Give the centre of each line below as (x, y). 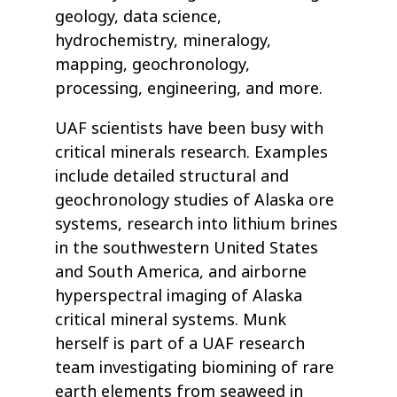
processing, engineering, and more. (189, 88)
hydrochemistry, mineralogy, (163, 40)
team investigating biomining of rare (195, 367)
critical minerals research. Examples (192, 152)
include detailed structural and (172, 176)
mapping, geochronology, (153, 64)
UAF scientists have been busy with (190, 128)
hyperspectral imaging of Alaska (179, 296)
